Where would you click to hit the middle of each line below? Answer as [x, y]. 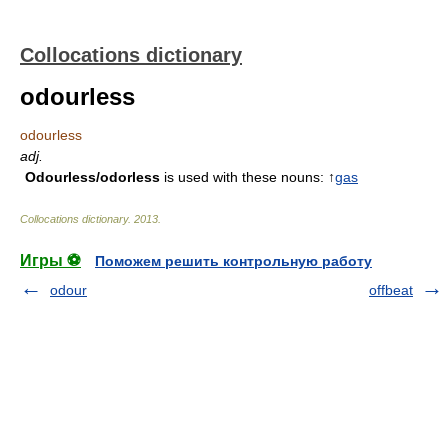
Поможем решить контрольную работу [233, 261]
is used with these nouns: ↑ [247, 177]
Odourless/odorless [92, 177]
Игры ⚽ [50, 260]
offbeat [391, 290]
